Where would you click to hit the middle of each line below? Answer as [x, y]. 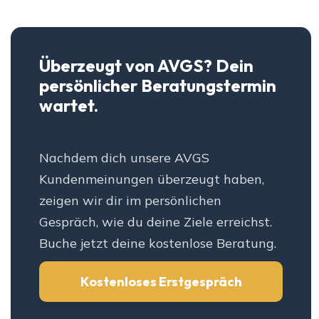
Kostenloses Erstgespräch [161, 282]
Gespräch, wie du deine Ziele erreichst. [156, 222]
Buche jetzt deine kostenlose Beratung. [158, 244]
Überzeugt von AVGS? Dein [146, 66]
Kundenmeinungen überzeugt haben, [152, 179]
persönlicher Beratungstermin [158, 86]
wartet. [69, 106]
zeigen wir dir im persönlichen [130, 201]
